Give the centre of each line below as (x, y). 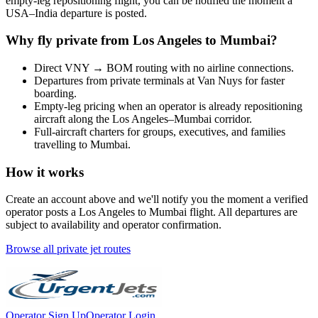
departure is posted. (102, 13)
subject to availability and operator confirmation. (114, 225)
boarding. (55, 93)
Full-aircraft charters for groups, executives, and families (160, 131)
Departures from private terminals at (116, 80)
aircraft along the (73, 119)
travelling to (62, 144)
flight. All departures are (242, 212)
